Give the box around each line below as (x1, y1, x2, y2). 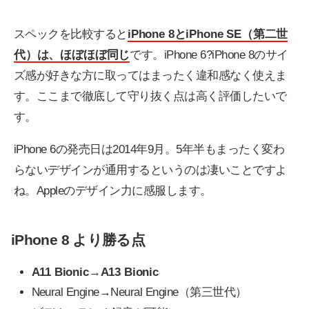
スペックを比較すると (14, 28, 128, 41)
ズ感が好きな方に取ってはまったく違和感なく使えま (14, 69, 287, 83)
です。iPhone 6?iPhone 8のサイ (130, 48, 288, 62)
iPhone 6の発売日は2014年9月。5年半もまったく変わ (14, 143, 285, 157)
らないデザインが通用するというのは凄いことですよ (14, 163, 287, 177)
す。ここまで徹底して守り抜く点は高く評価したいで (14, 90, 287, 103)
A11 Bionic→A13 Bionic (31, 266, 159, 279)
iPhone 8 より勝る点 (11, 231, 146, 248)
